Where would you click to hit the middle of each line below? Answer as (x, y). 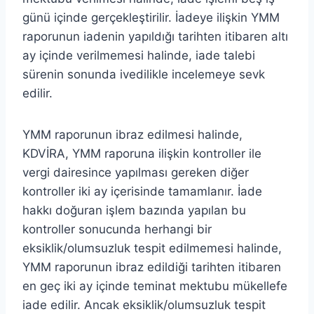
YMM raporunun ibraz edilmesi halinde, (132, 134)
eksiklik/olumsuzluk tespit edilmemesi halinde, (152, 248)
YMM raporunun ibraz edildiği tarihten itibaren (152, 267)
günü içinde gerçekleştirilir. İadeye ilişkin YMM (151, 17)
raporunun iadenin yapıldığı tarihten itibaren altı (155, 36)
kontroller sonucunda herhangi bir (117, 229)
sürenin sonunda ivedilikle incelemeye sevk (144, 74)
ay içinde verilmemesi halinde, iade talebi (139, 55)
